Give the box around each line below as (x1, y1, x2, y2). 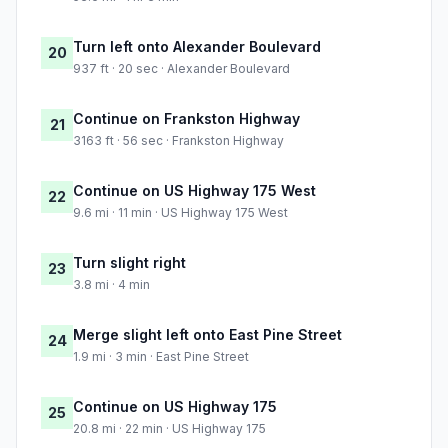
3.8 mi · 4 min (73, 277, 150, 293)
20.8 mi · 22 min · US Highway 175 (73, 421, 266, 437)
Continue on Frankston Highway (73, 110, 300, 128)
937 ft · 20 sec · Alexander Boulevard (73, 61, 290, 77)
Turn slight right (73, 254, 186, 272)
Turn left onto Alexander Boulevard (73, 38, 321, 56)
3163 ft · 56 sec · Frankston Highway (73, 133, 284, 149)
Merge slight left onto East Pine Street (73, 326, 342, 344)
